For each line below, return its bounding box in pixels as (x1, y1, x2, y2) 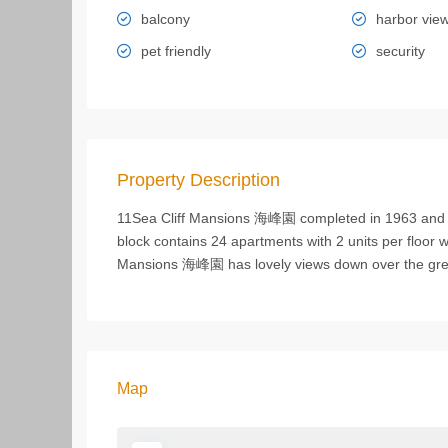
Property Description (117, 170, 280, 190)
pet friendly (141, 43, 211, 59)
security (375, 43, 425, 59)
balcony (141, 11, 190, 27)
